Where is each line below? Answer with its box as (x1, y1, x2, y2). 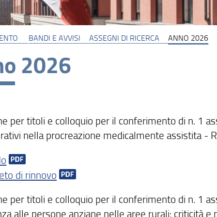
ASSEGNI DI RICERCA (89, 32, 159, 43)
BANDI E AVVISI (28, 32, 80, 43)
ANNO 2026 (168, 32, 208, 43)
